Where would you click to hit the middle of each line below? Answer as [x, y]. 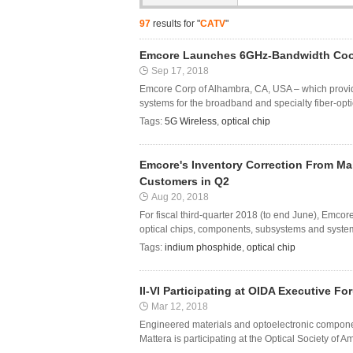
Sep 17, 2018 [180, 71]
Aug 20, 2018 [180, 197]
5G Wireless [191, 121]
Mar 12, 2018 [180, 307]
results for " [175, 24]
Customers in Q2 [184, 181]
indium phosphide [203, 247]
